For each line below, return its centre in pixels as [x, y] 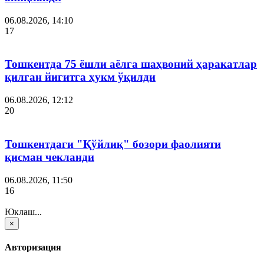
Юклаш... [23, 212]
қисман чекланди [49, 157]
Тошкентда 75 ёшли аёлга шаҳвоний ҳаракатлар [131, 64]
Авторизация [33, 247]
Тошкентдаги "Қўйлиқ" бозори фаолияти [113, 144]
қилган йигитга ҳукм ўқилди [80, 77]
